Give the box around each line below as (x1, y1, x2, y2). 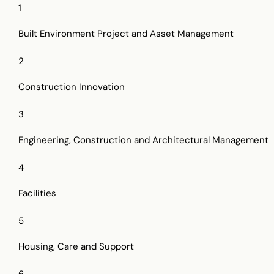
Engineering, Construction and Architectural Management (18, 133, 268, 146)
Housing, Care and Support (18, 240, 134, 253)
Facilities (18, 187, 56, 199)
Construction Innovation (18, 80, 125, 93)
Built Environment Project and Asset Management (18, 27, 234, 40)
